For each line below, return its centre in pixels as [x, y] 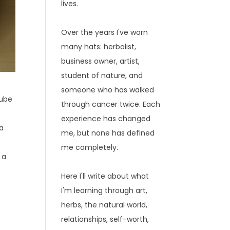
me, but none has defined [108, 133]
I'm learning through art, [104, 190]
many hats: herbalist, [99, 47]
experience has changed [106, 119]
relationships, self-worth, [105, 219]
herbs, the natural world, [104, 205]
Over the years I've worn [105, 32]
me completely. [90, 147]
